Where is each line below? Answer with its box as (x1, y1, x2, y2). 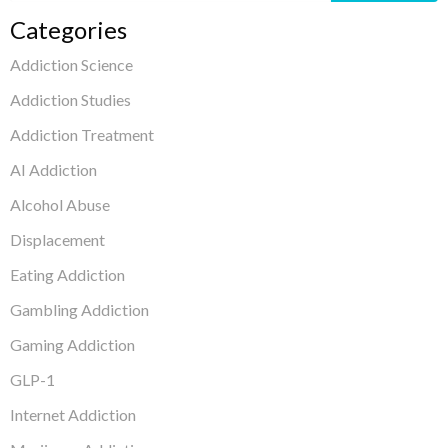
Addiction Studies (10, 89, 131, 109)
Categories (10, 14, 127, 44)
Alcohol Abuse (10, 194, 110, 214)
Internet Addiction (10, 404, 136, 424)
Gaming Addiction (10, 334, 135, 354)
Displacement (10, 229, 105, 249)
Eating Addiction (10, 264, 125, 284)
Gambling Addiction (10, 299, 149, 319)
